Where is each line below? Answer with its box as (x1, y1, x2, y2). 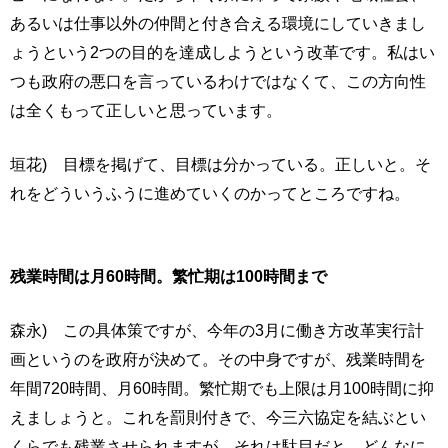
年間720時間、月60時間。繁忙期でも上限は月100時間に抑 (10, 379, 434, 398)
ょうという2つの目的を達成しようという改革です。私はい (10, 43, 435, 62)
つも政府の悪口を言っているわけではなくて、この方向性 (10, 72, 426, 91)
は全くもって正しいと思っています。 (10, 101, 282, 120)
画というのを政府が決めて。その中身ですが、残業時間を (10, 350, 426, 369)
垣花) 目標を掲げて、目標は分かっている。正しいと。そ (10, 155, 431, 174)
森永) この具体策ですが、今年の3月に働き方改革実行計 (10, 321, 424, 340)
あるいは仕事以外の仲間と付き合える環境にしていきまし (10, 14, 426, 33)
